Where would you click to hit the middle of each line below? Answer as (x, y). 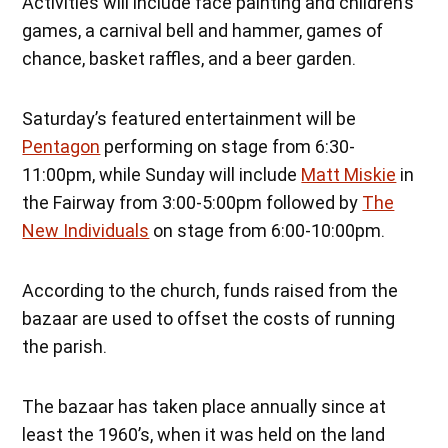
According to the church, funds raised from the (210, 291)
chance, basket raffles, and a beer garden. (189, 59)
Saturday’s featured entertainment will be (189, 119)
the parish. (65, 347)
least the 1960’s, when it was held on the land (204, 435)
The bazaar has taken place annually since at (204, 407)
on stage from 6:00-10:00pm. (267, 231)
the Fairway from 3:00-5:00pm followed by (192, 203)
